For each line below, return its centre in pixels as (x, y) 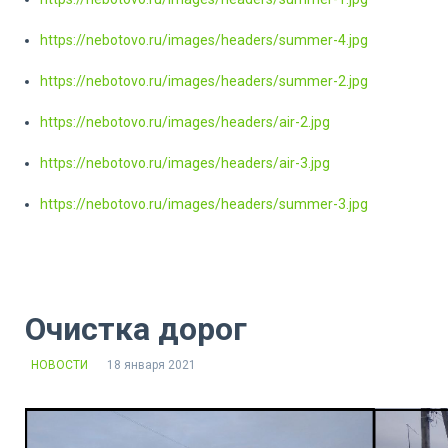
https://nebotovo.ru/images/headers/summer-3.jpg (204, 203)
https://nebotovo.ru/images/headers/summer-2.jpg (204, 80)
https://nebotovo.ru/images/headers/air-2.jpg (185, 121)
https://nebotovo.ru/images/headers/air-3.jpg (185, 162)
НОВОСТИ (59, 364)
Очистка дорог (136, 328)
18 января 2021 (151, 364)
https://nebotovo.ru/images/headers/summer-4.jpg (204, 39)
